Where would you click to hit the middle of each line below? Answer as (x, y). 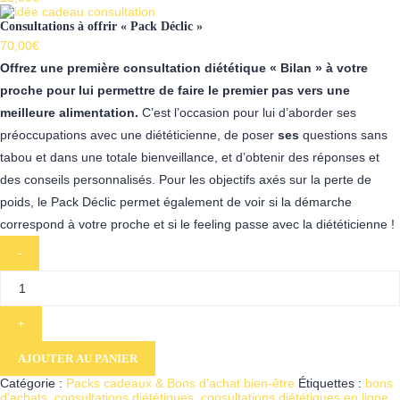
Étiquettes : (330, 383)
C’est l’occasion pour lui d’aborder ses (247, 112)
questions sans (343, 135)
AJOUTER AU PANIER (78, 358)
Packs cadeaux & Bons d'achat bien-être (180, 383)
